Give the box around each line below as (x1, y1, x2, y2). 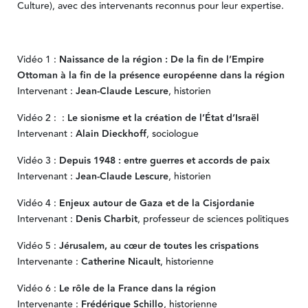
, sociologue (146, 126, 199, 142)
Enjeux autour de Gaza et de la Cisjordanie (58, 196, 257, 212)
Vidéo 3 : (16, 153, 56, 169)
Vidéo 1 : (16, 52, 56, 68)
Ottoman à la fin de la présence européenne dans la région (16, 68, 285, 84)
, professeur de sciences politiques (137, 212, 289, 228)
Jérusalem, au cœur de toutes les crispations (56, 239, 261, 254)
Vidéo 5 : (16, 239, 56, 254)
